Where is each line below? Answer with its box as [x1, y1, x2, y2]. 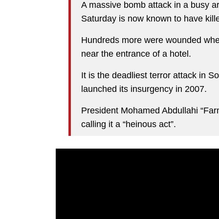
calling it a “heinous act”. [81, 119, 176, 129]
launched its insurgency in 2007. [81, 84, 207, 94]
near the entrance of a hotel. [81, 48, 191, 59]
